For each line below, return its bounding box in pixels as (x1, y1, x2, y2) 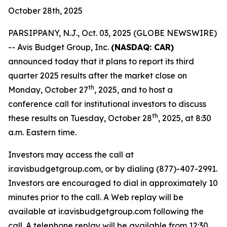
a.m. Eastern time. (8, 127, 77, 137)
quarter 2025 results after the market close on (8, 70, 187, 81)
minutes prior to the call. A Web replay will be (8, 192, 183, 202)
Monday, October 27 (8, 85, 88, 95)
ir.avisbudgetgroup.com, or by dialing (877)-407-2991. (8, 164, 217, 174)
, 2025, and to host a (94, 85, 173, 95)
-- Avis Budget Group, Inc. (8, 42, 111, 52)
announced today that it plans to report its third (8, 56, 194, 66)
